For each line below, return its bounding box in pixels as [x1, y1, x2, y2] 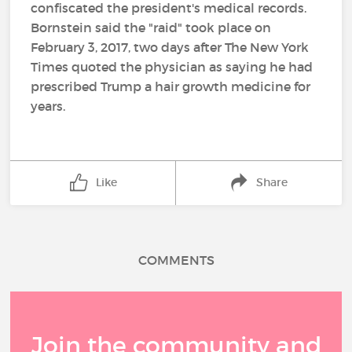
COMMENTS [137, 252, 214, 268]
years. [31, 98, 66, 114]
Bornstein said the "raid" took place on [31, 20, 272, 35]
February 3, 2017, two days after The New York [31, 39, 310, 55]
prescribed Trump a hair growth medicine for [31, 79, 311, 94]
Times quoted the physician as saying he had [31, 59, 313, 75]
